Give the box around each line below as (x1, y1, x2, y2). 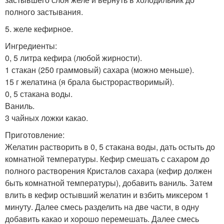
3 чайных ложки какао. (5, 111, 88, 123)
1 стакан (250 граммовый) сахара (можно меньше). (5, 63, 194, 75)
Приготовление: (5, 128, 64, 140)
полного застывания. (5, 5, 83, 17)
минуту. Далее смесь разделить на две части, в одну (5, 200, 199, 212)
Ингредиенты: (5, 39, 57, 51)
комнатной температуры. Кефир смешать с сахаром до (5, 152, 209, 164)
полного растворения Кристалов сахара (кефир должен (5, 164, 212, 176)
